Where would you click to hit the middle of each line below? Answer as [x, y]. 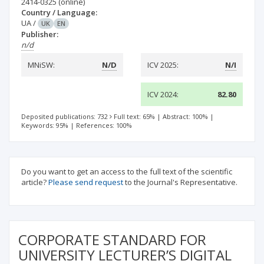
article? [35, 182]
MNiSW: [41, 65]
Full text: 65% [134, 116]
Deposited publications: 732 [65, 116]
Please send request [86, 182]
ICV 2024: [163, 94]
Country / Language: [59, 12]
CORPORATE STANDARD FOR [112, 240]
